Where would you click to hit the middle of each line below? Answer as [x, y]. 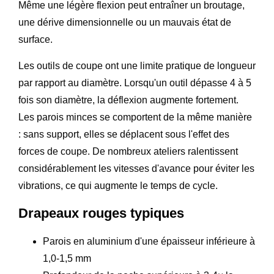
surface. [35, 39]
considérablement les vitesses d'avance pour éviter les [136, 168]
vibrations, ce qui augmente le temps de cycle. [118, 185]
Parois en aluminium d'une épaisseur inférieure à [149, 241]
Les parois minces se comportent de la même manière [135, 117]
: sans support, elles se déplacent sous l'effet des [124, 134]
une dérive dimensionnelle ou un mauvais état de [125, 22]
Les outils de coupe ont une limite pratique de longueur [137, 65]
